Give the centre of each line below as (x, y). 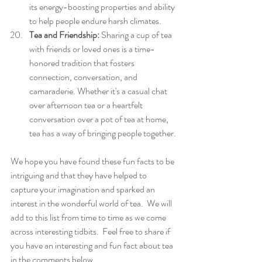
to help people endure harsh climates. (95, 21)
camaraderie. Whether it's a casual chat (99, 91)
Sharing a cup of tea (137, 35)
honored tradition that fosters (83, 63)
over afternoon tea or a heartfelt (87, 105)
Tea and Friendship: (64, 35)
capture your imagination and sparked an (84, 189)
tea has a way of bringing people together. (103, 133)
